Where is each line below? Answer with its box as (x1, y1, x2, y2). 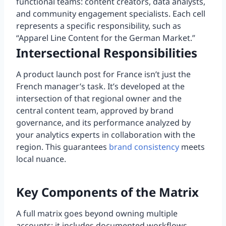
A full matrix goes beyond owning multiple (16, 208, 178, 219)
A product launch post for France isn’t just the (16, 69, 191, 80)
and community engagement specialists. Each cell (16, 8, 205, 20)
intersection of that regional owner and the (16, 93, 182, 104)
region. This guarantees (16, 141, 107, 153)
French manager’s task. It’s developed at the (16, 81, 185, 92)
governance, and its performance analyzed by (16, 117, 191, 129)
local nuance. (16, 153, 66, 165)
